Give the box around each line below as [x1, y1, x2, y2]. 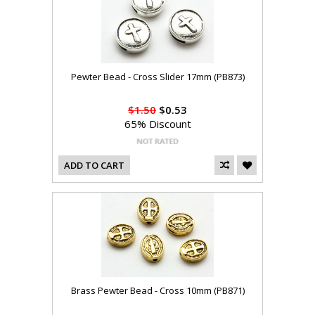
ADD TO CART [64, 159, 124, 172]
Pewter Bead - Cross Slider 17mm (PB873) [70, 70, 245, 84]
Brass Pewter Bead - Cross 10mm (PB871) [70, 284, 245, 297]
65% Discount [124, 117, 191, 131]
